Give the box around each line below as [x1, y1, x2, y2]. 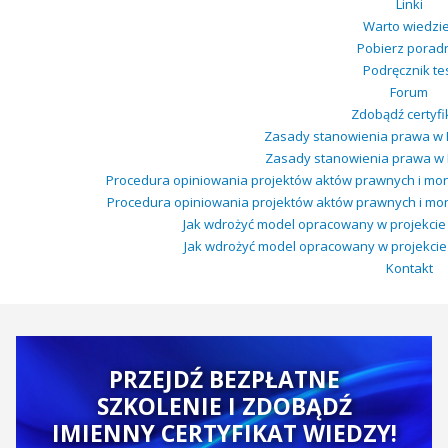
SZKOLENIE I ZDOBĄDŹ [96, 391, 352, 422]
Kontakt [385, 259, 433, 278]
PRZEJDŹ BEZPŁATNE [108, 364, 340, 395]
